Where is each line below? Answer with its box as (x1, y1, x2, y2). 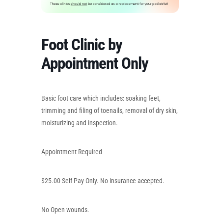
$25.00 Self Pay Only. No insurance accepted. (41, 176, 165, 185)
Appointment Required (41, 147, 102, 156)
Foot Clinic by (41, 34, 122, 54)
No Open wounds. (41, 205, 89, 214)
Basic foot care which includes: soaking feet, (41, 94, 161, 102)
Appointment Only (41, 53, 148, 73)
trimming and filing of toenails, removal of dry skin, (41, 106, 178, 114)
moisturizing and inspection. (41, 118, 118, 127)
